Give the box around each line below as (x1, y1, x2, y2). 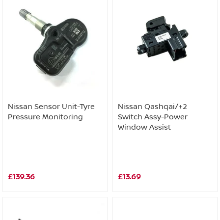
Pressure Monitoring (8, 112, 83, 121)
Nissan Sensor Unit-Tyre (8, 102, 95, 111)
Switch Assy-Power (118, 112, 188, 121)
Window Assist (118, 123, 171, 132)
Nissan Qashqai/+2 (118, 102, 187, 111)
